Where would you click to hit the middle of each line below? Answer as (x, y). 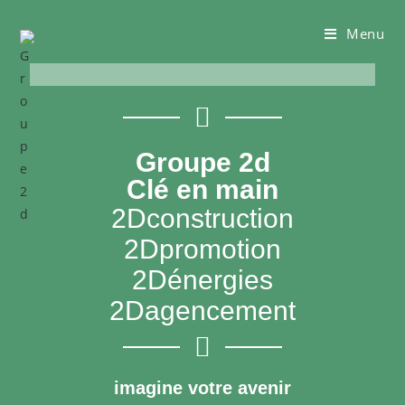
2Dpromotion (202, 249)
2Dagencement (202, 311)
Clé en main (202, 189)
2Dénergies (202, 280)
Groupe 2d (202, 162)
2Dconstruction (202, 218)
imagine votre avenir (202, 388)
